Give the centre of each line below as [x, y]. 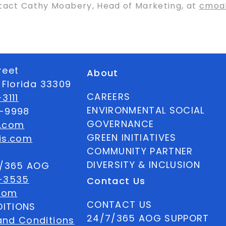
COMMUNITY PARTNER [140, 151]
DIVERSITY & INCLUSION [144, 165]
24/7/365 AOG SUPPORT [148, 218]
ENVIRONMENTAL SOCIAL [146, 110]
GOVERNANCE [120, 124]
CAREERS [108, 97]
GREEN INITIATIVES [131, 137]
